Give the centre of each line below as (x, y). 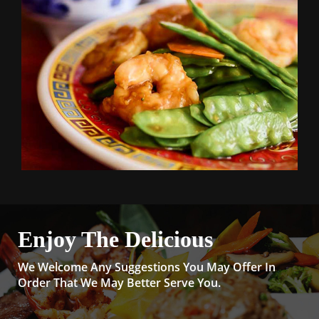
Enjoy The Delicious (115, 240)
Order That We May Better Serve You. (119, 283)
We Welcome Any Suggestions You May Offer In (147, 267)
